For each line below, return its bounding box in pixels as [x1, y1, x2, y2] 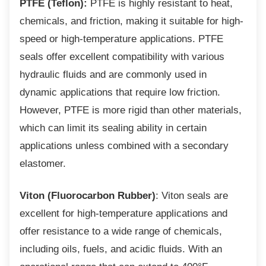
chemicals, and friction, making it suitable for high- [20, 15, 243, 27]
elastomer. [20, 158, 66, 169]
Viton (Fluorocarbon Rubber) [20, 190, 156, 201]
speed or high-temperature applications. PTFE [20, 33, 223, 45]
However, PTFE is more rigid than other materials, [20, 104, 242, 116]
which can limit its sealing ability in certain [20, 122, 207, 134]
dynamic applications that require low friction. [20, 87, 220, 98]
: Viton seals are [156, 190, 228, 201]
